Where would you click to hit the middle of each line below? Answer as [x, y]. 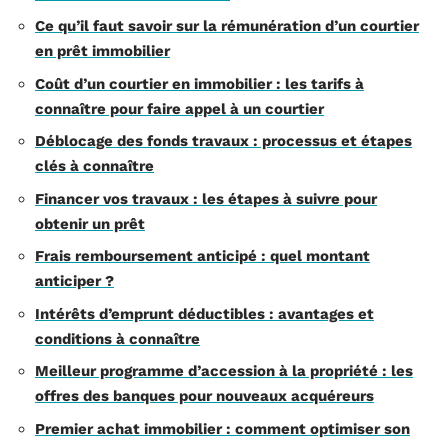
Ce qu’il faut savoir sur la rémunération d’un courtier [227, 26]
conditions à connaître [117, 338]
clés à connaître [94, 166]
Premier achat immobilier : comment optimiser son [222, 428]
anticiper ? [74, 281]
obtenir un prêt [90, 223]
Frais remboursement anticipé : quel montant [202, 256]
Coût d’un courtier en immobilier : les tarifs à [199, 83]
